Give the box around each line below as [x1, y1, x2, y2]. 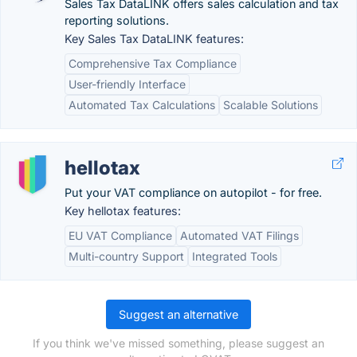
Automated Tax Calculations [69, 98, 215, 112]
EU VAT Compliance [69, 229, 172, 242]
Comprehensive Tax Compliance [69, 57, 237, 70]
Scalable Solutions [223, 98, 318, 112]
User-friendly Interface [69, 77, 186, 91]
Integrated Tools [192, 249, 277, 263]
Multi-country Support [69, 249, 184, 263]
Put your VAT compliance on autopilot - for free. [65, 186, 322, 199]
